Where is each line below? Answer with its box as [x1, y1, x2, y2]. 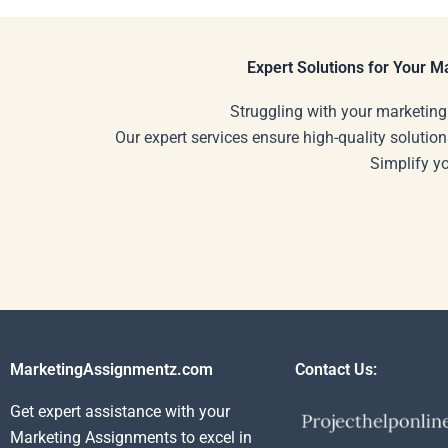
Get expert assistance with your [10, 402, 230, 421]
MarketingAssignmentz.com [10, 360, 213, 379]
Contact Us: [295, 360, 377, 379]
